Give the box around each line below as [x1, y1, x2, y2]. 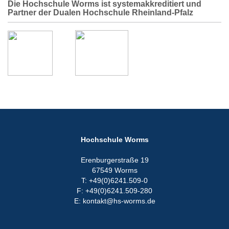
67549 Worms [91, 166, 138, 174]
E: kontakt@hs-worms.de [74, 197, 155, 205]
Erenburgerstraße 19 [80, 156, 149, 164]
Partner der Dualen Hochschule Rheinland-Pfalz [8, 8, 193, 17]
